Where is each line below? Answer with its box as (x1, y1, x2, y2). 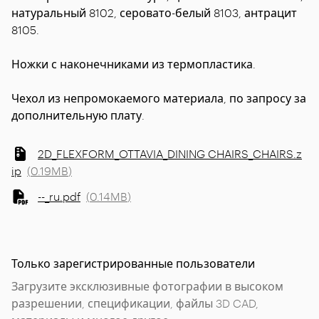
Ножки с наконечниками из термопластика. (11, 57, 256, 70)
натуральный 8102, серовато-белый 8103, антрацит (11, 6, 297, 19)
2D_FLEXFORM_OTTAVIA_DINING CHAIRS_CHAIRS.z (38, 147, 302, 160)
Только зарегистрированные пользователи (11, 256, 255, 270)
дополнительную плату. (11, 108, 145, 122)
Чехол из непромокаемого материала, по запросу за (11, 91, 306, 105)
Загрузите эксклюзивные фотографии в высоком (11, 279, 283, 293)
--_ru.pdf (38, 189, 80, 203)
